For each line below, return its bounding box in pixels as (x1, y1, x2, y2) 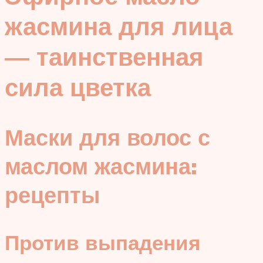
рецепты (5, 180, 100, 209)
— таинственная (5, 41, 204, 72)
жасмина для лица (5, 11, 232, 42)
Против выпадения (5, 230, 200, 255)
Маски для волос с (5, 122, 210, 151)
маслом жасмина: (5, 151, 197, 180)
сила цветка (5, 72, 151, 103)
